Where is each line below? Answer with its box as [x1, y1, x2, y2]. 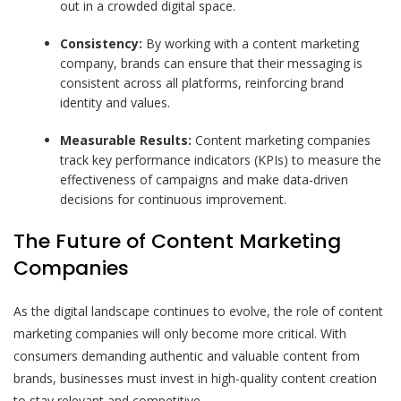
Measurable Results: [60, 131, 192, 149]
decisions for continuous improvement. [60, 190, 287, 208]
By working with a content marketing [142, 34, 360, 52]
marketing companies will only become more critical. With [13, 324, 346, 342]
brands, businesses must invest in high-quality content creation [13, 369, 377, 387]
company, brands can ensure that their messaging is [60, 54, 363, 72]
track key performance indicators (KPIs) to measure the [60, 150, 382, 168]
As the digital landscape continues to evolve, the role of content [13, 302, 383, 320]
